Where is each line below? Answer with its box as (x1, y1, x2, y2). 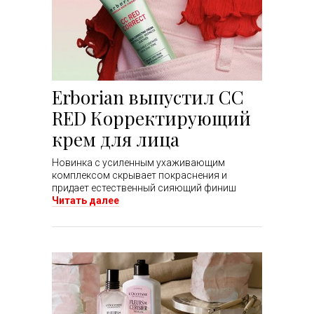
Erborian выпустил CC (52, 85, 244, 110)
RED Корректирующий (52, 106, 251, 131)
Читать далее (52, 195, 119, 207)
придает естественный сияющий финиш (52, 182, 236, 194)
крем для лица (52, 127, 179, 152)
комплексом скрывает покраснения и (52, 170, 227, 182)
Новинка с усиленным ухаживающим (52, 157, 225, 169)
